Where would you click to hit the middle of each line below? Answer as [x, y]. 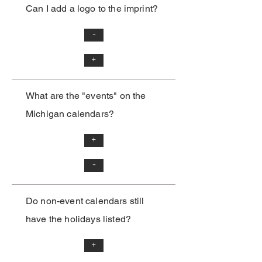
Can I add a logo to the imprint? [92, 9]
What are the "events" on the [86, 96]
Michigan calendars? [70, 114]
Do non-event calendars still [85, 201]
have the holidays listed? [79, 219]
